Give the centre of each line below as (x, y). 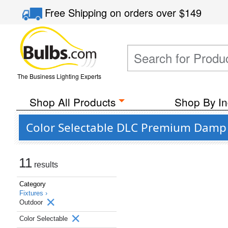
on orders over (145, 12)
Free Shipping (78, 12)
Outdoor (32, 202)
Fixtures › (33, 193)
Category (33, 184)
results (45, 165)
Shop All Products (72, 102)
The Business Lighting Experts (59, 76)
